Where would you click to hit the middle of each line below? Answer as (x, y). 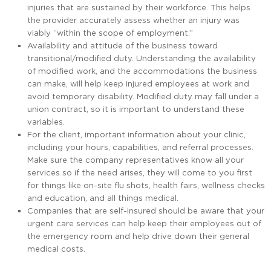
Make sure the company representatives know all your (135, 160)
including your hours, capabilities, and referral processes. (140, 147)
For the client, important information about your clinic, (136, 135)
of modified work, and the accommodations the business (142, 71)
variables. (46, 122)
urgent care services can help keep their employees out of (144, 224)
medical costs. (56, 249)
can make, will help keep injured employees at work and (138, 84)
